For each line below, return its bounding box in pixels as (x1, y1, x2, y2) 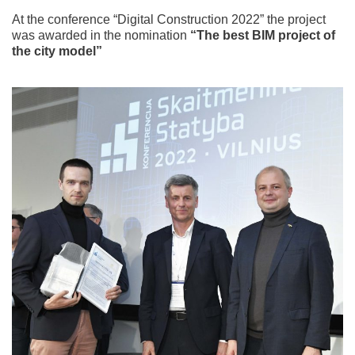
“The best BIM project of (190, 28, 335, 42)
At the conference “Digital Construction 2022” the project (12, 12, 326, 26)
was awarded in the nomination (12, 28, 190, 42)
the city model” (12, 44, 102, 58)
